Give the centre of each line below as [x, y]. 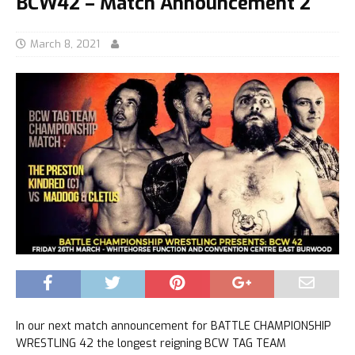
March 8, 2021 [65, 44]
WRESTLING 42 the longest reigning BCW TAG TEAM [151, 344]
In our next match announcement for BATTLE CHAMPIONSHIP [174, 326]
